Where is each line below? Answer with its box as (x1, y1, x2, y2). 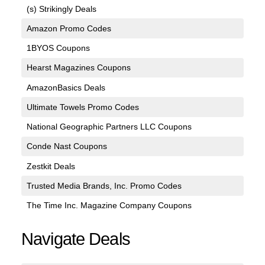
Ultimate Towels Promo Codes (26, 102, 139, 112)
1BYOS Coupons (26, 43, 90, 53)
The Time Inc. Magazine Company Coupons (26, 201, 192, 211)
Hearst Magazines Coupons (26, 63, 131, 73)
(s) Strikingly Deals (26, 4, 96, 14)
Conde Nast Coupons (26, 141, 107, 151)
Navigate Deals (21, 229, 130, 248)
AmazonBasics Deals (26, 82, 105, 92)
